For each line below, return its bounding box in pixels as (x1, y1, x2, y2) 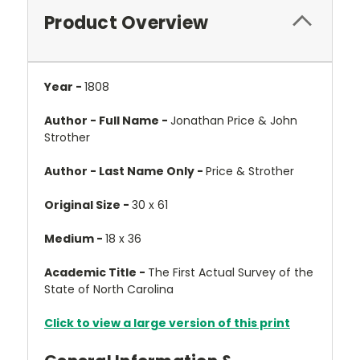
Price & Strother (206, 163, 294, 179)
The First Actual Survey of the (148, 264, 313, 280)
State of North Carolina (44, 281, 174, 297)
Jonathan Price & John (170, 112, 297, 129)
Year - (44, 79, 84, 95)
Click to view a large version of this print (44, 315, 290, 331)
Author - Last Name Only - (44, 163, 206, 179)
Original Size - (44, 197, 132, 213)
